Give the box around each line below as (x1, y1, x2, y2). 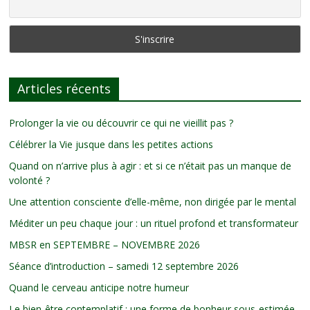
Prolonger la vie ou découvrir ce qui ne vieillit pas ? (9, 116, 234, 129)
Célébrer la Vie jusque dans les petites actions (9, 137, 214, 151)
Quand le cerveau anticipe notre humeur (9, 280, 190, 294)
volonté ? (9, 173, 51, 187)
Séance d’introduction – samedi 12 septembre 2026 (9, 259, 239, 273)
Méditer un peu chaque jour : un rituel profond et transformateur (9, 216, 299, 230)
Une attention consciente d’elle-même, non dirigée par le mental (9, 194, 297, 208)
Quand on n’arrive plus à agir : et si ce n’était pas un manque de (9, 158, 292, 172)
